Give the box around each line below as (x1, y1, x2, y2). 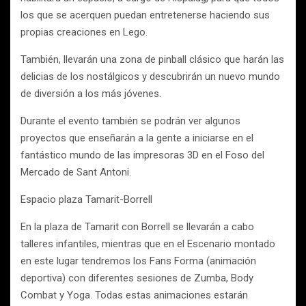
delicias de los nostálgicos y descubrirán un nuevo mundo (20, 70, 280, 83)
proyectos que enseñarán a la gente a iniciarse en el (20, 132, 253, 144)
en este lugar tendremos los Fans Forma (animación (20, 255, 256, 267)
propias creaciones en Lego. (20, 26, 148, 38)
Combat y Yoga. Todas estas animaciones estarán (20, 289, 248, 301)
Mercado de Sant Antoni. (20, 166, 131, 178)
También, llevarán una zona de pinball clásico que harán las (20, 53, 284, 66)
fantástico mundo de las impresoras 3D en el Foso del (20, 149, 264, 161)
